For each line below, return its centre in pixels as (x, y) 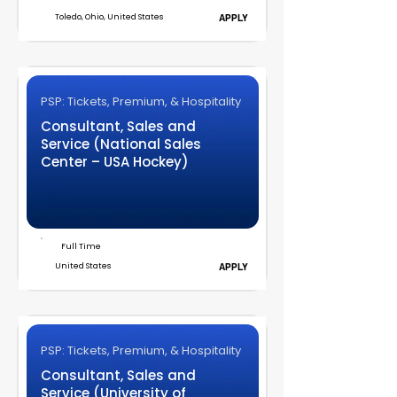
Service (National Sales (121, 144)
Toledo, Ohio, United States (109, 17)
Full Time (81, 246)
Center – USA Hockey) (114, 162)
